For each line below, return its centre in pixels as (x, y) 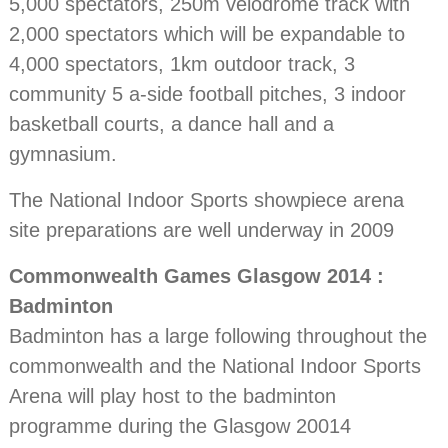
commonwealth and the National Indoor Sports (215, 366)
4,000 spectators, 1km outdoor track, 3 (182, 64)
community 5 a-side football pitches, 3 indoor (208, 94)
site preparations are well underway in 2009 (202, 230)
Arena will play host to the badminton (173, 396)
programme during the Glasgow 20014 (180, 426)
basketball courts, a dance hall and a (172, 124)
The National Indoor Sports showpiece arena (207, 200)
